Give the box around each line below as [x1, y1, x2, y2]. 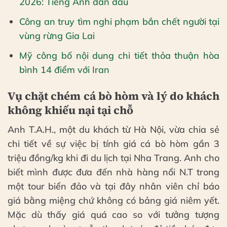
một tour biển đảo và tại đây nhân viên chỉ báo [8, 180, 219, 192]
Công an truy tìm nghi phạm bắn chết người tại [19, 15, 219, 27]
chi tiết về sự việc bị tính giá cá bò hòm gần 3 [8, 137, 219, 149]
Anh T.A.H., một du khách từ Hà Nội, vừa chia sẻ [8, 123, 219, 135]
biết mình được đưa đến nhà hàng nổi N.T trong [8, 166, 219, 178]
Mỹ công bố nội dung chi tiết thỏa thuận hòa [19, 49, 219, 61]
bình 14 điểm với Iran [19, 63, 110, 75]
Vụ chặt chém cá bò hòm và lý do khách [8, 88, 219, 103]
